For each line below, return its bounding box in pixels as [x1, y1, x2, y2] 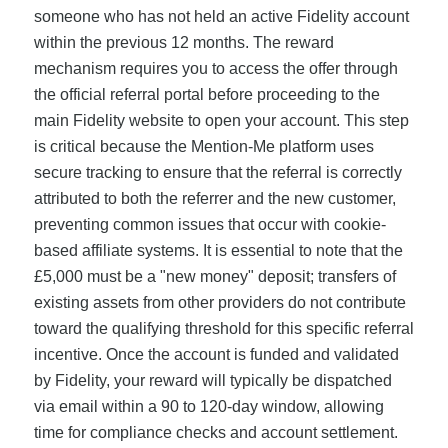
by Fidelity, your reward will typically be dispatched [33, 371, 392, 389]
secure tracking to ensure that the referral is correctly [33, 163, 402, 181]
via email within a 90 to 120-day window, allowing [33, 397, 384, 415]
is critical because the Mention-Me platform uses [33, 137, 374, 155]
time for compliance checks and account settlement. [33, 423, 398, 441]
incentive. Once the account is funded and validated [33, 345, 399, 363]
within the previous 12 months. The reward [33, 33, 334, 51]
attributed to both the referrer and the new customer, [33, 189, 396, 207]
